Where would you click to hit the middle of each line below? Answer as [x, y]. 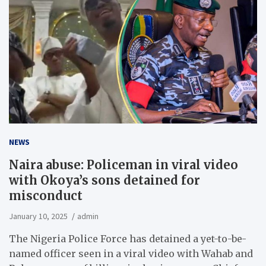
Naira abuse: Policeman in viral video [123, 164]
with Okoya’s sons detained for [104, 180]
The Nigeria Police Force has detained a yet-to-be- [128, 238]
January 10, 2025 [38, 216]
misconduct [46, 195]
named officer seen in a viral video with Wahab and [131, 253]
